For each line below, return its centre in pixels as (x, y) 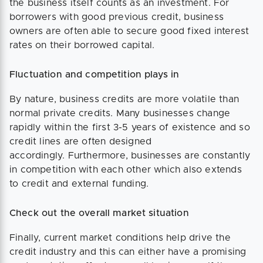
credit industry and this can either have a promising (128, 252)
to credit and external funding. (82, 184)
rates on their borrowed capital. (82, 45)
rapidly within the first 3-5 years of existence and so (130, 128)
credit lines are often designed (81, 142)
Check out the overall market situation (99, 213)
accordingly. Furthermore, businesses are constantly (130, 156)
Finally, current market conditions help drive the (120, 238)
